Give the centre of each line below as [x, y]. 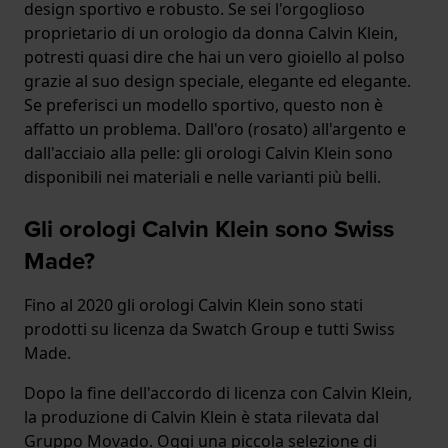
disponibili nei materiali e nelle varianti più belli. [202, 177]
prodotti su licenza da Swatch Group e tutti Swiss [209, 329]
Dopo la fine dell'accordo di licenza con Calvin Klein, [218, 393]
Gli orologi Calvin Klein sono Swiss [209, 229]
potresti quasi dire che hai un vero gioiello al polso [214, 57]
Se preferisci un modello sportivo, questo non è [203, 105]
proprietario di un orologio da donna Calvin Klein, [211, 33]
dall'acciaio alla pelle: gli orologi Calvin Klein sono [208, 153]
